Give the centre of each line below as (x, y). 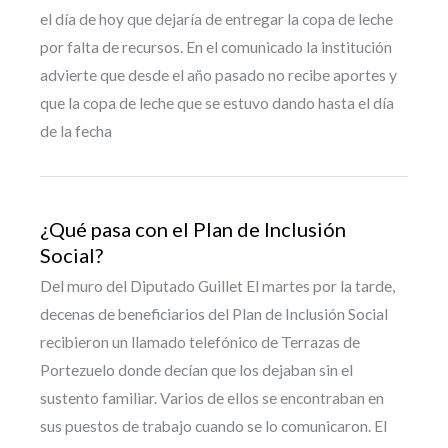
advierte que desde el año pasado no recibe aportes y (218, 75)
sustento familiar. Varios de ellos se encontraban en (212, 397)
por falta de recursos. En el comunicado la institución (216, 47)
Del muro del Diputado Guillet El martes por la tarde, (217, 285)
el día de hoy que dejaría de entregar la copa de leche (216, 19)
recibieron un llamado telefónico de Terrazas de (200, 341)
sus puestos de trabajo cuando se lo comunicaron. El (213, 425)
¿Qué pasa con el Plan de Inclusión (193, 228)
